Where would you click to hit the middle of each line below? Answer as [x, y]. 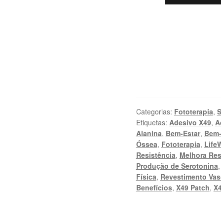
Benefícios [154, 187]
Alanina [149, 133]
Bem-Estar [183, 133]
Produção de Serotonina [177, 166]
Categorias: [155, 111]
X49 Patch [193, 187]
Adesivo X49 [190, 122]
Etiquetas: [152, 122]
